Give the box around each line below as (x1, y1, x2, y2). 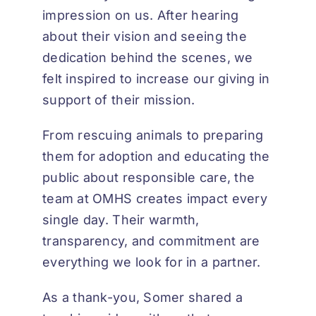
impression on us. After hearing (42, 8, 239, 23)
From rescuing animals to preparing (42, 128, 264, 143)
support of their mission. (42, 92, 195, 108)
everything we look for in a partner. (42, 255, 261, 270)
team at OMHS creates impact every (42, 191, 267, 207)
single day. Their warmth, (42, 212, 200, 228)
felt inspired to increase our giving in (42, 71, 270, 87)
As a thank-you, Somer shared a (42, 290, 243, 305)
